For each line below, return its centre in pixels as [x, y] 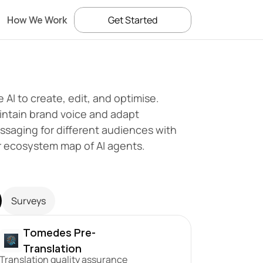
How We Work [37, 20]
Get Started [133, 20]
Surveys [28, 201]
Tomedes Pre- [60, 232]
